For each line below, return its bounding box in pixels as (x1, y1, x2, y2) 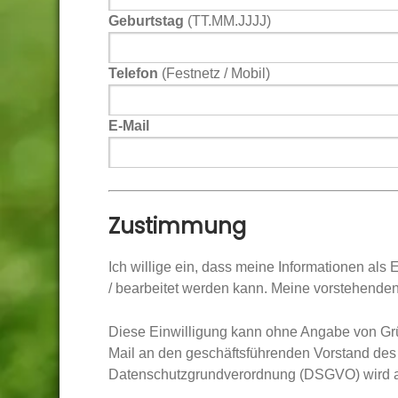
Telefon (108, 66, 158, 81)
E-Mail (108, 118, 149, 133)
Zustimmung (108, 211, 246, 241)
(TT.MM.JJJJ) (184, 13, 271, 28)
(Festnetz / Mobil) (158, 66, 270, 81)
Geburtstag (108, 13, 184, 28)
